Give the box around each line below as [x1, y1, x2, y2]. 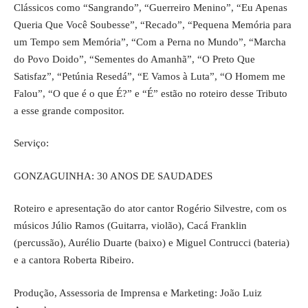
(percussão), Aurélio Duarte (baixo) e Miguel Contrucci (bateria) [14, 237, 289, 248]
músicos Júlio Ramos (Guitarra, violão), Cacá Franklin [14, 220, 247, 231]
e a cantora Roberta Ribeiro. [14, 254, 134, 265]
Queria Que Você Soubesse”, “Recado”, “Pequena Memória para [14, 19, 291, 30]
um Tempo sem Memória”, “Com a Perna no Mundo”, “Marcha [14, 36, 286, 47]
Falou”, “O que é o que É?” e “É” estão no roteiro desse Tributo [14, 87, 287, 99]
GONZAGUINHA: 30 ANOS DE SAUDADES [14, 170, 212, 181]
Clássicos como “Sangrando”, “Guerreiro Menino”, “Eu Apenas [14, 1, 287, 13]
